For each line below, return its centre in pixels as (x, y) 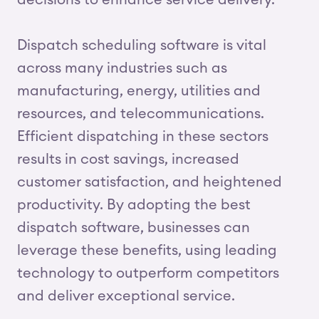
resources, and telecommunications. (141, 114)
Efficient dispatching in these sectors (143, 137)
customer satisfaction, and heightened (150, 182)
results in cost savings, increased (128, 159)
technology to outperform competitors (148, 273)
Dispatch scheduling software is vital (142, 46)
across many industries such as (122, 68)
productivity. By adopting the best (134, 205)
